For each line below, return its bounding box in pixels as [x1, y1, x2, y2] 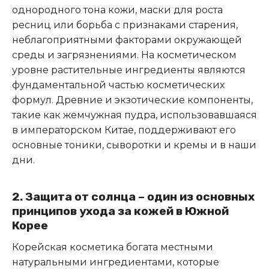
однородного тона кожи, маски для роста [12, 4, 223, 16]
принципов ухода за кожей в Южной [12, 204, 229, 218]
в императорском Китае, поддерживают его [12, 124, 236, 136]
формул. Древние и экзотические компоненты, [12, 94, 253, 106]
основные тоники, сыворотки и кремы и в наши [12, 139, 256, 151]
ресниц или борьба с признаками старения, [12, 19, 238, 31]
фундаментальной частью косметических [12, 79, 225, 91]
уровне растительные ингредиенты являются [12, 64, 246, 76]
